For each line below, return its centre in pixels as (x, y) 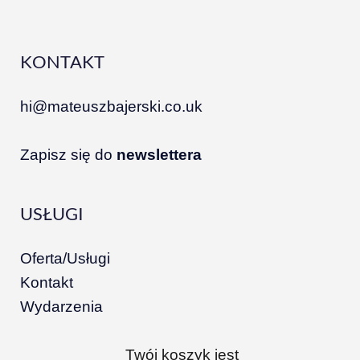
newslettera (159, 155)
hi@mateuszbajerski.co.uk (111, 107)
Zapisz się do (68, 155)
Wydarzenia (61, 307)
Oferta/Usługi (65, 259)
